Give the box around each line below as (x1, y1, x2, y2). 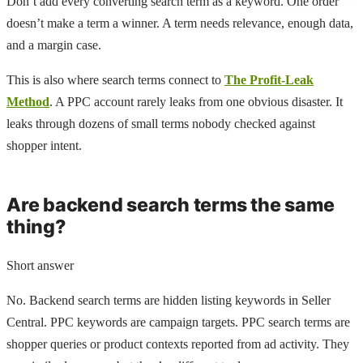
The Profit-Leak (224, 73, 314, 88)
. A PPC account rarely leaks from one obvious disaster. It (49, 95, 343, 109)
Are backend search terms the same (6, 193, 335, 216)
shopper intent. (6, 139, 82, 153)
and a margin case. (6, 38, 101, 53)
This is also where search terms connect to (6, 73, 224, 88)
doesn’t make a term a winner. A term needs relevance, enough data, (6, 16, 353, 31)
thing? (6, 215, 66, 238)
